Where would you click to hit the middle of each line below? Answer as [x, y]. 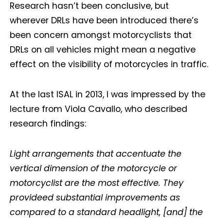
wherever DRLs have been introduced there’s [104, 20]
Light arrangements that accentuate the [96, 154]
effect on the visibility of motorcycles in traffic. [109, 64]
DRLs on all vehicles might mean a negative [103, 50]
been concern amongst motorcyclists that [101, 35]
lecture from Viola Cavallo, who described [99, 109]
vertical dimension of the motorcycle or [93, 168]
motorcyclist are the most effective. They [97, 183]
